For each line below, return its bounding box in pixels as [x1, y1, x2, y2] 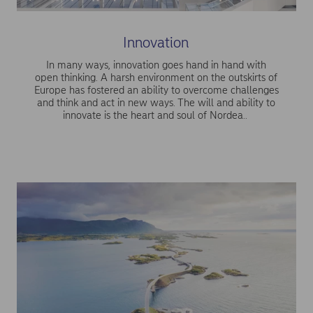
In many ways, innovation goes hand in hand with [46, 58, 267, 71]
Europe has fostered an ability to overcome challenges [34, 83, 279, 96]
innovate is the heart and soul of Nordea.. [62, 108, 250, 122]
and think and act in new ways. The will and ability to [37, 96, 276, 109]
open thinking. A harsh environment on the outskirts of [35, 71, 278, 84]
